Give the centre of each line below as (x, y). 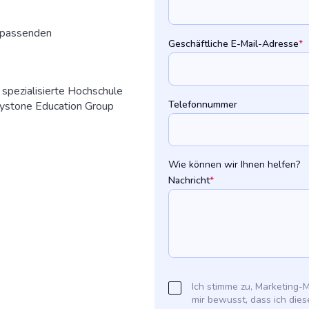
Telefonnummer (203, 105)
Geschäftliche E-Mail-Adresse (233, 44)
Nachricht (189, 181)
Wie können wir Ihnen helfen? (234, 165)
